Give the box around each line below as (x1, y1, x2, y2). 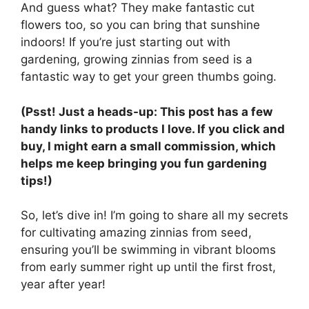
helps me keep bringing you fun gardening (21, 156, 267, 170)
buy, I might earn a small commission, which (21, 139, 276, 153)
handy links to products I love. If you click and (21, 121, 285, 136)
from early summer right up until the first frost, (21, 260, 276, 275)
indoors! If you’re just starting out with (21, 35, 230, 50)
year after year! (21, 277, 106, 292)
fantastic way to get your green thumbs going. (21, 70, 277, 84)
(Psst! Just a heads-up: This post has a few (21, 104, 272, 119)
